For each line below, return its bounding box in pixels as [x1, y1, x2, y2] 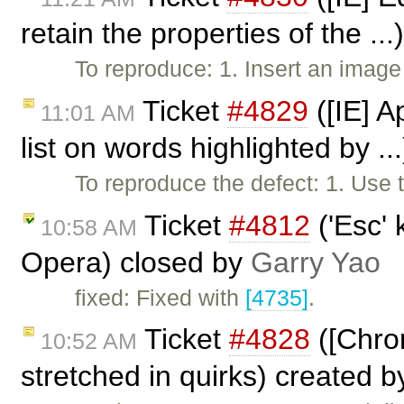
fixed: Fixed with [75, 284, 246, 310]
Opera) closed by [21, 245, 251, 279]
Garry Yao [251, 245, 381, 279]
